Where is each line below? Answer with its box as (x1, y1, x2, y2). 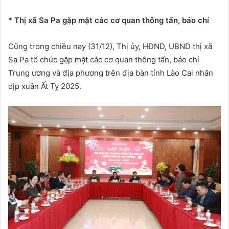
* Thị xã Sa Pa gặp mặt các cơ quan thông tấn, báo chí (8, 15, 209, 25)
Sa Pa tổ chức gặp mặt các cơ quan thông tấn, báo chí (8, 55, 199, 64)
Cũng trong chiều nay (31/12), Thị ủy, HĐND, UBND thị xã (8, 41, 212, 51)
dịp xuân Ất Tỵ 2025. (8, 81, 81, 91)
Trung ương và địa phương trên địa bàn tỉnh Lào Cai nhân (8, 68, 213, 78)
